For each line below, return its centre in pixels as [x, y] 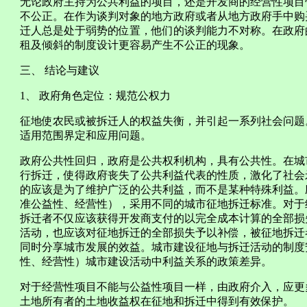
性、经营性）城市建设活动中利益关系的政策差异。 [146, 261]
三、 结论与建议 [60, 70]
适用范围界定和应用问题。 [86, 135]
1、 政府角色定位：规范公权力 [95, 96]
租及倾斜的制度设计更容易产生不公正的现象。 [135, 45]
